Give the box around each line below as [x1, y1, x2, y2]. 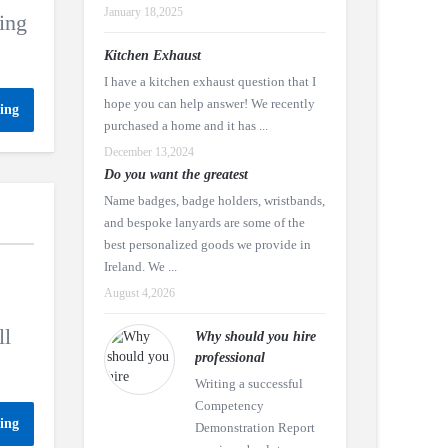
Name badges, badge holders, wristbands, [103, 193, 325, 208]
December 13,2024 [103, 145, 194, 159]
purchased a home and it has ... [103, 118, 268, 133]
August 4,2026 [103, 286, 175, 300]
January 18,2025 [103, 5, 183, 19]
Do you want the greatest [103, 167, 248, 182]
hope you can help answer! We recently [103, 96, 315, 111]
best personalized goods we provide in [103, 237, 311, 252]
